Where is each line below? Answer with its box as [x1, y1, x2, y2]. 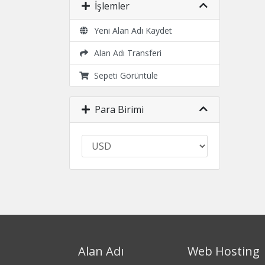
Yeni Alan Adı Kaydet [89, 25, 172, 36]
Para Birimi [90, 103, 144, 116]
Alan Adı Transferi [89, 47, 161, 59]
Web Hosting [188, 243, 260, 259]
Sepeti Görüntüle [89, 70, 158, 81]
